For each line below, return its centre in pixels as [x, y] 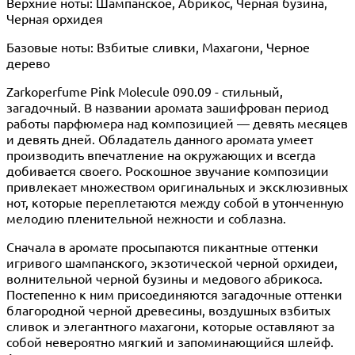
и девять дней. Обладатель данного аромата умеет [160, 138]
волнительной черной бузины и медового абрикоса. [164, 278]
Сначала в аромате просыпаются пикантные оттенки [162, 246]
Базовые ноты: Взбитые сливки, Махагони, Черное [158, 46]
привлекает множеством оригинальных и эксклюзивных [177, 186]
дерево [28, 62]
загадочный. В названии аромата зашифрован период [168, 107]
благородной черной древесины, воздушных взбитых [168, 309]
